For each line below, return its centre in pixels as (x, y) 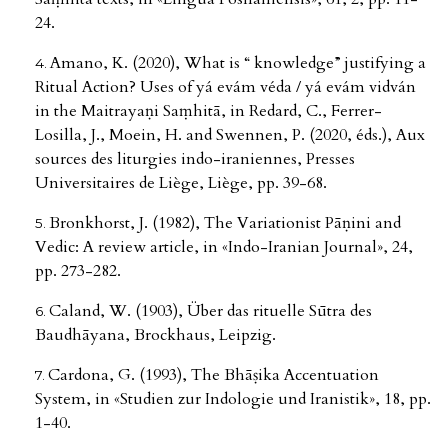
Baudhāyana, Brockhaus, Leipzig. (155, 335)
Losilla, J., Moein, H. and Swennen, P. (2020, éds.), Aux (230, 135)
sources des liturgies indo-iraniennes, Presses (195, 159)
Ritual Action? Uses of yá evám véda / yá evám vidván (225, 87)
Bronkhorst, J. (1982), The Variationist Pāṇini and (225, 223)
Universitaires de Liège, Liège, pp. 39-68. (181, 183)
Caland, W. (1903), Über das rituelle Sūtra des (210, 311)
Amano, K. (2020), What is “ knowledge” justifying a (238, 63)
